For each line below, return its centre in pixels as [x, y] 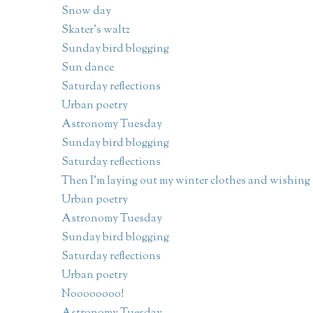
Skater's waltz [95, 31]
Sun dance [87, 68]
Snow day [86, 12]
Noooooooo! [93, 295]
